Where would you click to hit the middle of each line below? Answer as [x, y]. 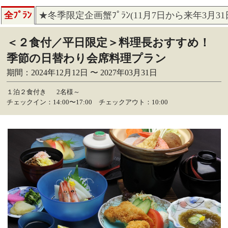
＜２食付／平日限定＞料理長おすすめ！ [109, 43]
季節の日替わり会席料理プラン [87, 59]
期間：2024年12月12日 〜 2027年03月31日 [82, 73]
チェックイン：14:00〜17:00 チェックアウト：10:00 [88, 103]
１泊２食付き [27, 92]
